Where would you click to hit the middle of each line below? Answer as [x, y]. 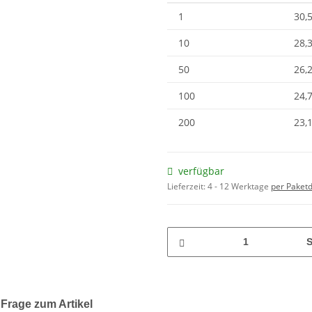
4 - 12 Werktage [239, 186]
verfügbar [201, 171]
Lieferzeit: [187, 186]
